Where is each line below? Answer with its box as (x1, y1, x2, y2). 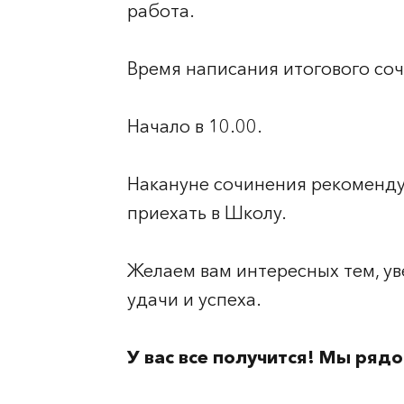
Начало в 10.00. (127, 115, 262, 137)
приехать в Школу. (127, 202, 287, 224)
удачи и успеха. (127, 289, 262, 310)
